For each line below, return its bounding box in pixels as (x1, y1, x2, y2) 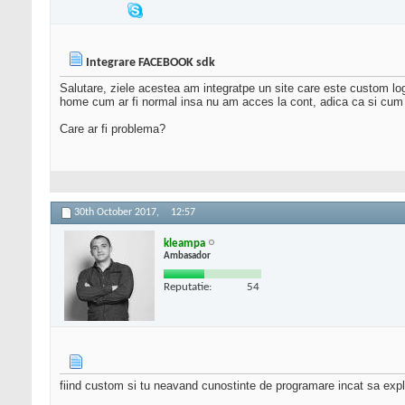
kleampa (164, 237, 205, 250)
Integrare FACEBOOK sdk (86, 56, 215, 71)
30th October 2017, (74, 207, 162, 219)
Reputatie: (164, 280, 212, 293)
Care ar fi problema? (60, 122, 165, 137)
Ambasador (164, 250, 211, 261)
